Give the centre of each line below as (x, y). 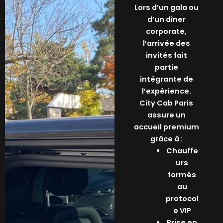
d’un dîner (166, 20)
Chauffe (182, 151)
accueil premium (166, 127)
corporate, (167, 32)
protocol (182, 199)
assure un (166, 115)
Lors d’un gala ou (166, 8)
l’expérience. (166, 91)
